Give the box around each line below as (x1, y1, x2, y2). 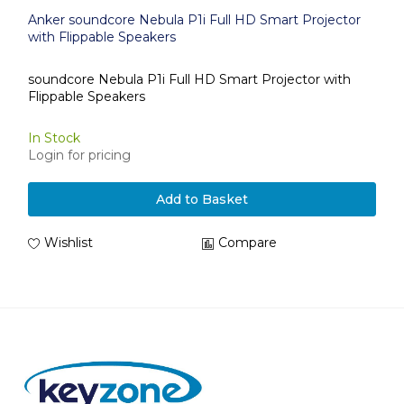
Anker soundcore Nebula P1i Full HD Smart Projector (28, 12, 361, 28)
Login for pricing (28, 147, 131, 163)
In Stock (28, 130, 80, 146)
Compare (218, 234, 277, 251)
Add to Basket (156, 191, 248, 207)
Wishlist (44, 234, 93, 251)
